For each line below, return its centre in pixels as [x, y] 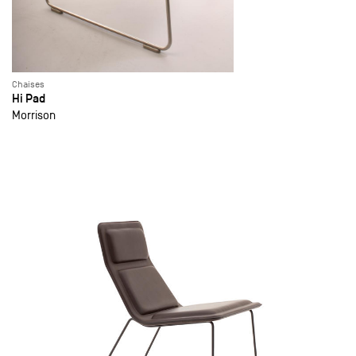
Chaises [28, 85]
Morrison [34, 115]
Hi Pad [29, 99]
